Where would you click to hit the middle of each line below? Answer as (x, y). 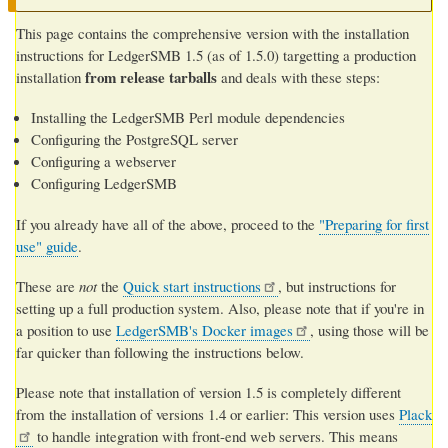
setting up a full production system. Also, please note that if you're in (220, 307)
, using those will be (370, 329)
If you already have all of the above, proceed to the (167, 223)
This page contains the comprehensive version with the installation (212, 33)
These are (47, 285)
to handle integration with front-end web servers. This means (216, 435)
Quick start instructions (192, 285)
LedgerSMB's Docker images (204, 329)
